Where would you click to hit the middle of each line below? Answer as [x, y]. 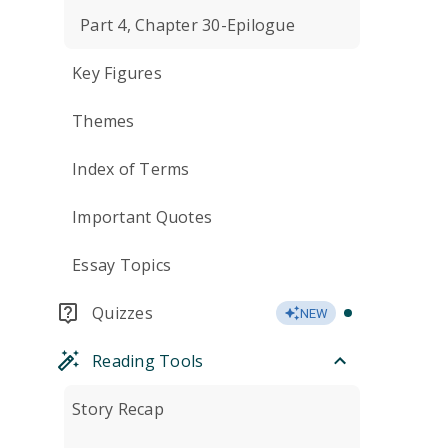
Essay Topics [121, 265]
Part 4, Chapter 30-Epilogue [187, 25]
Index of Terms [131, 169]
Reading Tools [148, 361]
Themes [103, 121]
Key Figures [117, 73]
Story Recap [118, 409]
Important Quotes [142, 217]
